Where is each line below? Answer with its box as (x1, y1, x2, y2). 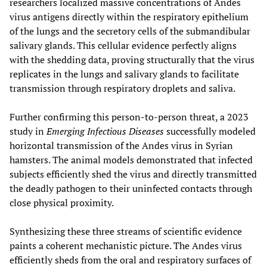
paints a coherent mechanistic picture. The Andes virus (10, 239, 242, 253)
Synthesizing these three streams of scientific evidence (10, 225, 242, 238)
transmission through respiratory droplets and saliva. (10, 82, 235, 95)
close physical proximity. (10, 196, 114, 210)
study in (10, 125, 46, 138)
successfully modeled (164, 125, 256, 138)
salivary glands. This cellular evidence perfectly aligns (10, 39, 237, 52)
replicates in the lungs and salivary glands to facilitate (10, 67, 239, 81)
